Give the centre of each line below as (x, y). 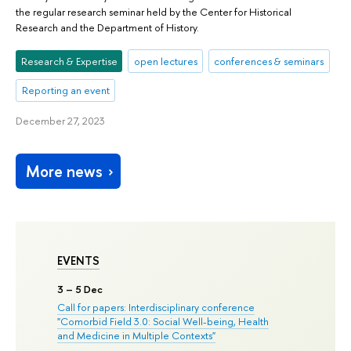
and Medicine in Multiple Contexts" (137, 336)
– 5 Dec (83, 289)
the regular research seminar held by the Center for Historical (154, 12)
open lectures (165, 61)
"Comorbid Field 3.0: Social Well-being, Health (163, 322)
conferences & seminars (269, 61)
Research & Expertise (69, 61)
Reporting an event (65, 90)
